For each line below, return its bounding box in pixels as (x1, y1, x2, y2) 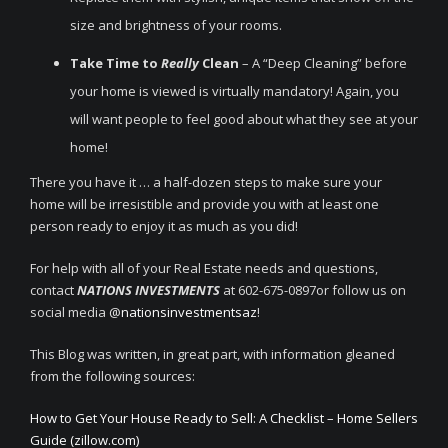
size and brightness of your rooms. (70, 16, 282, 34)
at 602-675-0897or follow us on (220, 281, 406, 299)
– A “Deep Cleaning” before (239, 54, 407, 72)
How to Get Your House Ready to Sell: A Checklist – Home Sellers (30, 409, 418, 427)
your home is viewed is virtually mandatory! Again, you (70, 82, 399, 100)
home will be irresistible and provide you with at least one (30, 195, 379, 213)
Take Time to (70, 54, 161, 72)
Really (161, 54, 199, 72)
